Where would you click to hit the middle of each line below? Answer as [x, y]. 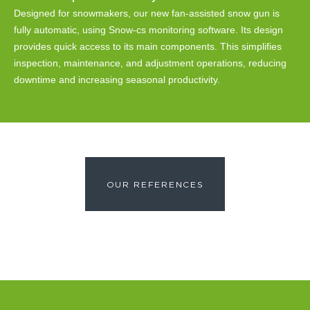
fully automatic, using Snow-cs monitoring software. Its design [148, 29]
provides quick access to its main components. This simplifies [148, 46]
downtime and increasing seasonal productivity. [117, 79]
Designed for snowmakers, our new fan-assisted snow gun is [147, 13]
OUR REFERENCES [155, 185]
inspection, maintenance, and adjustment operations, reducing [150, 63]
